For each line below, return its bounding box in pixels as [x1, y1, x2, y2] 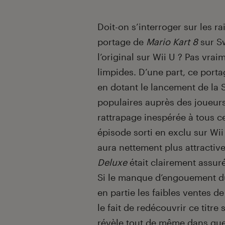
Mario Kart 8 [146, 36, 198, 48]
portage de [97, 36, 146, 48]
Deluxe [97, 157, 127, 168]
